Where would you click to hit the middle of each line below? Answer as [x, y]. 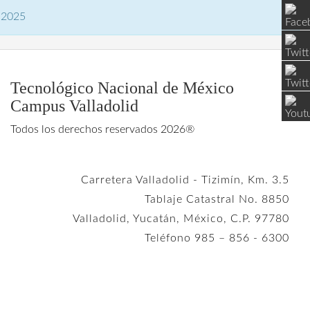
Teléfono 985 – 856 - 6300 [217, 238]
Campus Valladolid [74, 106]
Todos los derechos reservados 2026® [102, 129]
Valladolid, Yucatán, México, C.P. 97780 [181, 219]
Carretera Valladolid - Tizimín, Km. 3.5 [185, 180]
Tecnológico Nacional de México [122, 88]
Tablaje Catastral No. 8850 [217, 199]
